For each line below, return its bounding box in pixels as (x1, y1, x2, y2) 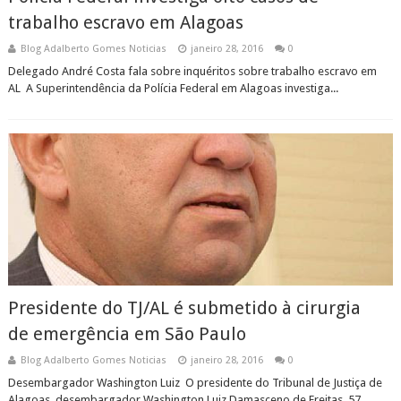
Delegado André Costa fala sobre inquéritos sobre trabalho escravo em (7, 64, 377, 78)
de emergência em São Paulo (7, 323, 246, 345)
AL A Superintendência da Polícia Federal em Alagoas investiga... (7, 81, 338, 95)
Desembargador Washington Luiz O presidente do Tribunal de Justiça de (7, 376, 382, 389)
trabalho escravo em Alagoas (7, 12, 243, 33)
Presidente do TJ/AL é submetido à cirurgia (7, 297, 361, 319)
